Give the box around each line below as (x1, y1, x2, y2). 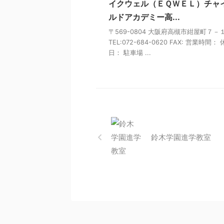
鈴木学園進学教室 (151, 132, 211, 142)
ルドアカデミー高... (108, 12, 180, 22)
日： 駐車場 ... (108, 49, 151, 57)
